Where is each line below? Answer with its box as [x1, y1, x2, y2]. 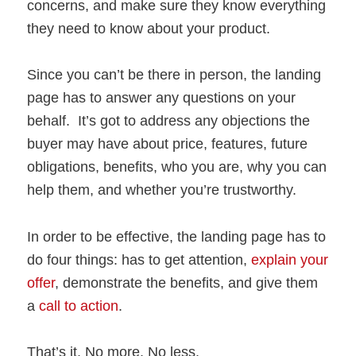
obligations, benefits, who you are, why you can [27, 159, 327, 176]
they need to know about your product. [27, 21, 271, 37]
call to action [39, 297, 119, 314]
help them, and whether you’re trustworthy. [27, 182, 297, 199]
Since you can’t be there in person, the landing [27, 67, 322, 83]
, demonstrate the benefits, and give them [55, 274, 319, 291]
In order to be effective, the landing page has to [27, 228, 327, 245]
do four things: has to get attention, [27, 251, 252, 268]
